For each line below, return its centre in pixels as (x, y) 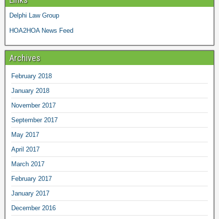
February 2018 (32, 76)
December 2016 (33, 208)
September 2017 (34, 120)
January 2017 (30, 193)
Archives (25, 58)
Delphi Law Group (34, 15)
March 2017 (28, 164)
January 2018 (30, 91)
